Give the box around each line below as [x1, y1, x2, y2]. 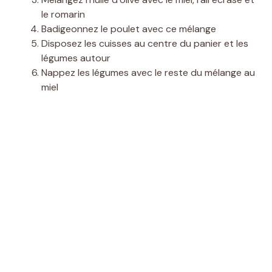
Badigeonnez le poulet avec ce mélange [41, 22, 216, 35]
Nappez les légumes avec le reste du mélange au [41, 66, 255, 79]
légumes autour [41, 51, 110, 64]
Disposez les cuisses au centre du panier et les [41, 36, 248, 50]
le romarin [41, 7, 85, 21]
